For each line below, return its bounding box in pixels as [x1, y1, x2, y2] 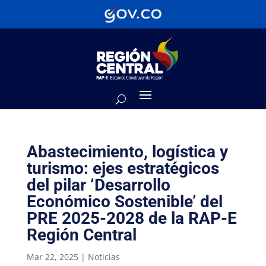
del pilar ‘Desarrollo [26, 175, 170, 195]
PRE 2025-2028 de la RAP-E [26, 208, 237, 228]
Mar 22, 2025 [26, 251, 78, 262]
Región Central [26, 224, 137, 245]
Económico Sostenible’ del [26, 191, 223, 211]
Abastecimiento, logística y [26, 141, 228, 161]
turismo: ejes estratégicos [26, 158, 219, 178]
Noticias [87, 251, 120, 262]
